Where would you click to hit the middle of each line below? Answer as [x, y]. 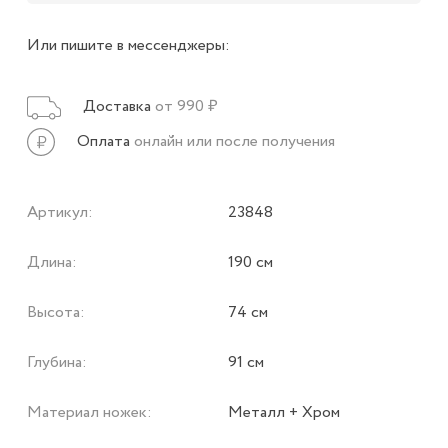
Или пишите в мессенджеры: [128, 46]
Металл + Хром [284, 413]
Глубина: [56, 363]
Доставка [116, 107]
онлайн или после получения [234, 141]
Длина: [51, 263]
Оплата [103, 141]
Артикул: [59, 213]
